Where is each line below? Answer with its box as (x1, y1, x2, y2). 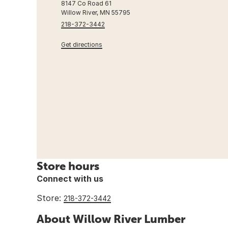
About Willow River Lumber (37, 212, 185, 225)
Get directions (61, 40, 102, 48)
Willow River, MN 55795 (61, 8, 130, 16)
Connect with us (37, 173, 103, 184)
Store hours (37, 159, 99, 173)
